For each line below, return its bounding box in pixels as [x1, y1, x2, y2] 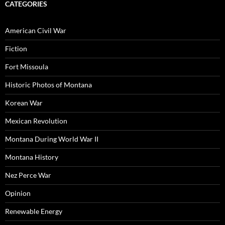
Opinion [5, 188, 31, 197]
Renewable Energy [5, 206, 62, 215]
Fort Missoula [5, 62, 48, 71]
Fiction [5, 44, 27, 53]
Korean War [5, 98, 43, 107]
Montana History [5, 152, 58, 161]
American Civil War [5, 26, 66, 35]
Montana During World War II [5, 134, 98, 143]
